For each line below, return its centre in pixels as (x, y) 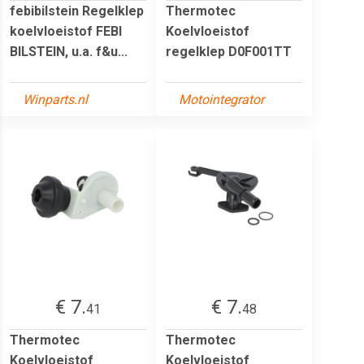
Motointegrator (221, 99)
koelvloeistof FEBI (66, 31)
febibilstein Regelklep (77, 11)
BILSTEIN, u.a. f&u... (69, 51)
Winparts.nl (55, 99)
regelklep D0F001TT (229, 51)
